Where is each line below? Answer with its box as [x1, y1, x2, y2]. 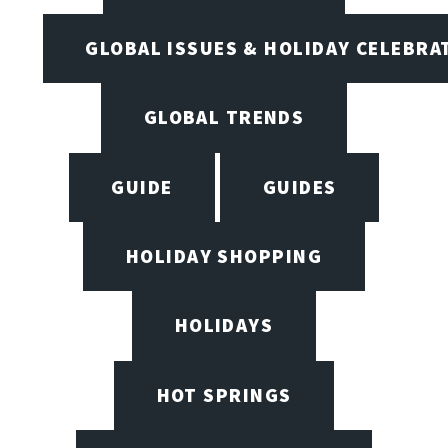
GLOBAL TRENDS [143, 105, 305, 130]
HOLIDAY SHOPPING [125, 244, 323, 269]
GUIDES [262, 174, 337, 199]
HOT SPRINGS [156, 382, 292, 407]
